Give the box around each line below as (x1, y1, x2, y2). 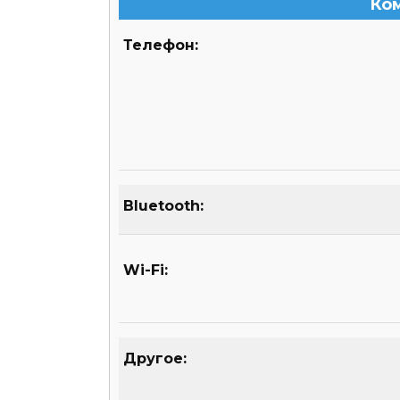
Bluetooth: (123, 197, 204, 215)
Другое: (123, 350, 187, 368)
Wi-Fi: (123, 262, 168, 279)
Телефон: (123, 37, 198, 54)
